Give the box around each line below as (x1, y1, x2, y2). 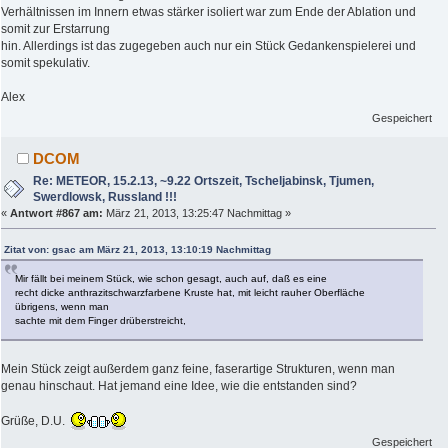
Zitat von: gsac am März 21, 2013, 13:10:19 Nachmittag (4, 244, 271, 256)
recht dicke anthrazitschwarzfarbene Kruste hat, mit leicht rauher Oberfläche (15, 287, 365, 299)
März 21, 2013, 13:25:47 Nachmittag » (103, 206, 291, 219)
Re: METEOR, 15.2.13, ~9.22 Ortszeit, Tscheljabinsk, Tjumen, (33, 173, 375, 188)
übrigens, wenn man (15, 301, 109, 313)
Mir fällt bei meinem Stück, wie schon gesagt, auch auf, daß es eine (15, 273, 327, 285)
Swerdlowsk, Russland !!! (33, 189, 178, 204)
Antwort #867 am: (10, 206, 103, 219)
